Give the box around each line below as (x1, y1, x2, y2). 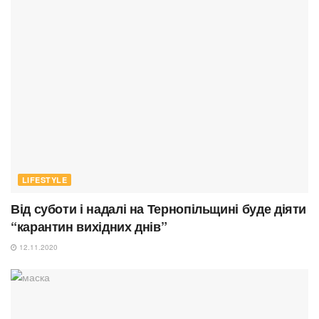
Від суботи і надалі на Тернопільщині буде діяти (11, 199, 307, 219)
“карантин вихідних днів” (11, 217, 167, 236)
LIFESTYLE (22, 174, 67, 186)
